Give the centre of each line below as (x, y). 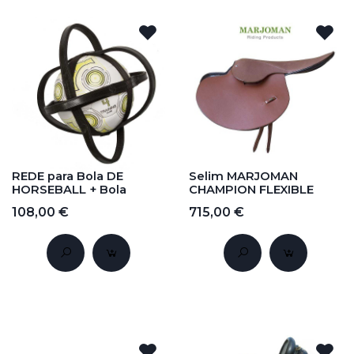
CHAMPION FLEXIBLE (251, 190)
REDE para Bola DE (68, 177)
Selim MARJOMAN (243, 177)
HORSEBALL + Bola (69, 190)
